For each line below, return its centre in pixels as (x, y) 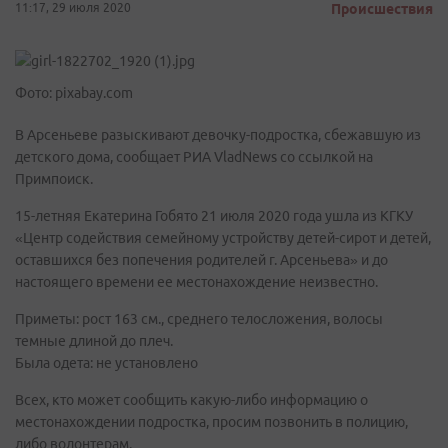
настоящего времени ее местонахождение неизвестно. (196, 282)
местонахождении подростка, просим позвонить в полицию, (211, 422)
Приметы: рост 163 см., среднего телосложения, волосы (199, 319)
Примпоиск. (54, 179)
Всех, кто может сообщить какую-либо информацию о (191, 400)
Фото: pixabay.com (74, 93)
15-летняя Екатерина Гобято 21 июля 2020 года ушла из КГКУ (214, 216)
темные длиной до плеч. (94, 341)
